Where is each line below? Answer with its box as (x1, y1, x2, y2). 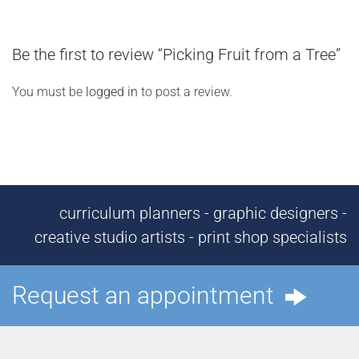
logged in (86, 84, 138, 99)
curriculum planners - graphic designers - (59, 204, 347, 223)
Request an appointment (12, 281, 285, 309)
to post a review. (138, 84, 232, 99)
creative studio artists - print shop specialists (34, 228, 347, 247)
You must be (12, 84, 86, 99)
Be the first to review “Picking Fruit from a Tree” (12, 45, 341, 64)
